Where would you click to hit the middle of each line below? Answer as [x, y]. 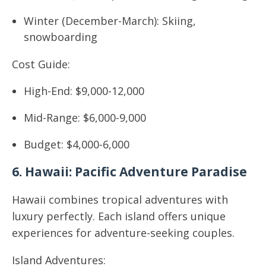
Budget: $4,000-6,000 [77, 144]
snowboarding [61, 37]
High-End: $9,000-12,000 [84, 91]
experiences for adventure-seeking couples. [123, 233]
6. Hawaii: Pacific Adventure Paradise [129, 172]
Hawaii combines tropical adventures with [120, 199]
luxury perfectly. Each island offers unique [119, 216]
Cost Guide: [41, 64]
